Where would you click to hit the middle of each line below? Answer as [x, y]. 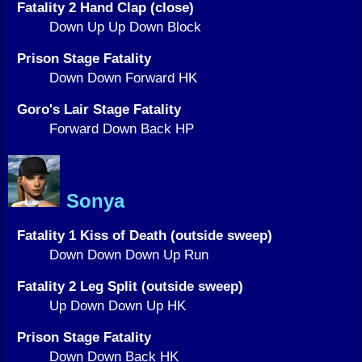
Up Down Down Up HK [118, 306]
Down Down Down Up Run [129, 255]
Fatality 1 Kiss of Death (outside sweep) [145, 236]
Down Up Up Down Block [125, 27]
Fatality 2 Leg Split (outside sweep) [130, 286]
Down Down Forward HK [123, 78]
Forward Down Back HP [122, 129]
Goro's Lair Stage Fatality [99, 109]
